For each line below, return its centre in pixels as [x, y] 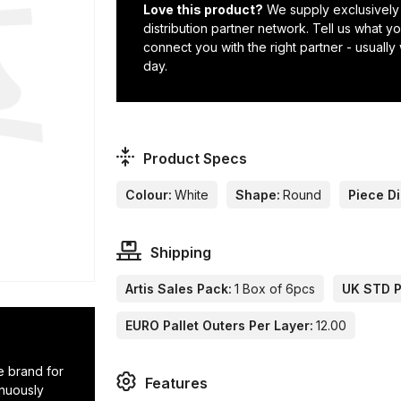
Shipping [180, 253]
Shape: [258, 195]
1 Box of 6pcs [275, 289]
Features [177, 384]
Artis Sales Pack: [179, 289]
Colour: [149, 195]
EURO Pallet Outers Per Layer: [220, 326]
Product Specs [195, 159]
